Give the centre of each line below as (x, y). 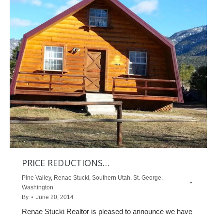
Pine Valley (36, 178)
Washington (38, 188)
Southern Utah (111, 178)
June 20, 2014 (55, 197)
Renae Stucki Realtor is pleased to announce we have (107, 212)
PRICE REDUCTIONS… (66, 163)
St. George (147, 178)
